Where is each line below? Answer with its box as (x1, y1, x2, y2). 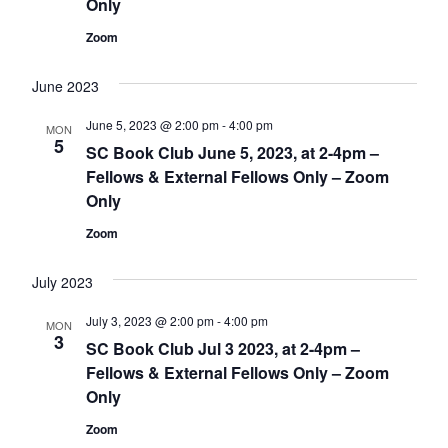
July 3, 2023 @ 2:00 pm (85, 312, 214, 330)
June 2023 (31, 76, 99, 97)
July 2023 (31, 272, 93, 293)
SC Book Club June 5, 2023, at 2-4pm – (85, 141, 379, 165)
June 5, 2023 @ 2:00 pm (85, 116, 219, 134)
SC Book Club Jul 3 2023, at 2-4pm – (85, 337, 360, 361)
